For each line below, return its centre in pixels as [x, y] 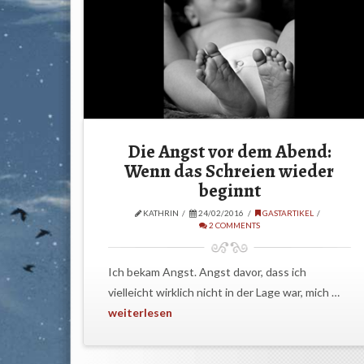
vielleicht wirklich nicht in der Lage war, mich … [223, 292]
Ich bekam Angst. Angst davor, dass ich [207, 272]
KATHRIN [160, 212]
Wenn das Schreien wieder [230, 171]
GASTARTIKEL [287, 212]
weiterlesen [140, 313]
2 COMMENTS [233, 225]
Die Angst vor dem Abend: [229, 151]
